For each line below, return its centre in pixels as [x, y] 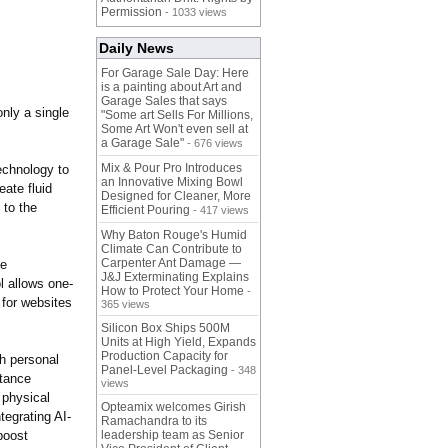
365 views [125, 304]
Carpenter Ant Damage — [171, 263]
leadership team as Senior [172, 435]
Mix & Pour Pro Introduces [171, 168]
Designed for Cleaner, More [176, 196]
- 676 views [213, 143]
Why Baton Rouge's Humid [174, 235]
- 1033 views [194, 12]
